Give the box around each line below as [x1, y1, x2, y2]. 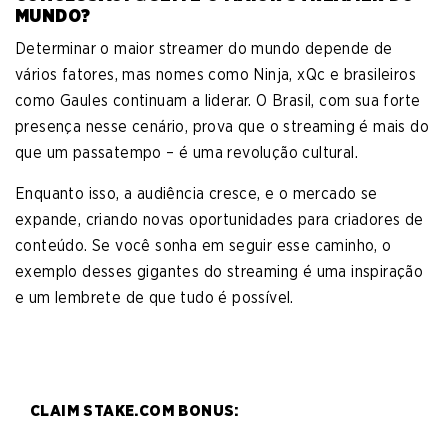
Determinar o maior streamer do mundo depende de [15, 39, 393, 59]
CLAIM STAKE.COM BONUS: [30, 401, 239, 421]
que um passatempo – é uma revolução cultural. [15, 143, 358, 163]
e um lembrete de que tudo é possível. [15, 288, 294, 308]
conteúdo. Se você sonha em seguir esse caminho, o [15, 236, 392, 256]
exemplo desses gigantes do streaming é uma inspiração [15, 262, 424, 282]
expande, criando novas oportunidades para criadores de [15, 210, 424, 230]
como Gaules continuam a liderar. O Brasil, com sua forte [15, 91, 421, 111]
